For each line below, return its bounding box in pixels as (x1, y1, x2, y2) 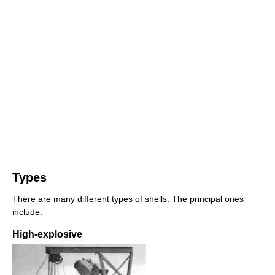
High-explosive (12, 228, 82, 239)
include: (12, 206, 42, 217)
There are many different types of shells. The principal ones (12, 193, 244, 204)
